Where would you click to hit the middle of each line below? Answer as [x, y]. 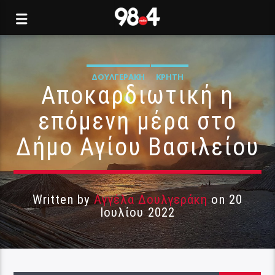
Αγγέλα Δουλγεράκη [151, 199]
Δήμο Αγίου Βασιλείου [137, 147]
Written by [63, 199]
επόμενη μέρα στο [137, 121]
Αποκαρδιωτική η [137, 95]
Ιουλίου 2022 [137, 212]
